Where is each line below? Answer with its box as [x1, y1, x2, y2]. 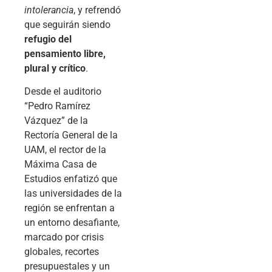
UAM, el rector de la [24, 144, 106, 156]
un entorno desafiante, [24, 217, 120, 229]
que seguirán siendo [24, 18, 110, 30]
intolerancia [24, 4, 73, 16]
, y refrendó [73, 4, 121, 16]
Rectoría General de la [24, 129, 118, 141]
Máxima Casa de [24, 158, 97, 171]
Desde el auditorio [24, 86, 101, 98]
